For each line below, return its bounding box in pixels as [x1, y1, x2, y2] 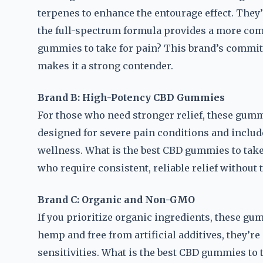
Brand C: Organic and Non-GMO [38, 194, 195, 205]
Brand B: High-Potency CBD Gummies [38, 92, 225, 103]
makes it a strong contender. [38, 60, 173, 72]
